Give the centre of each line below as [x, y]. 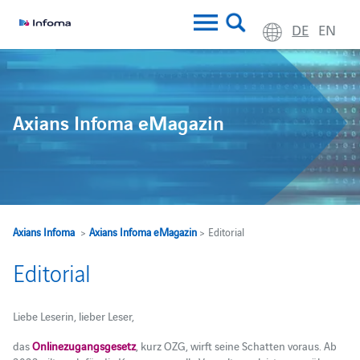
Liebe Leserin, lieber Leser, [73, 316]
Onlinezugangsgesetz [84, 345]
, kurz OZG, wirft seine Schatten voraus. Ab [236, 345]
